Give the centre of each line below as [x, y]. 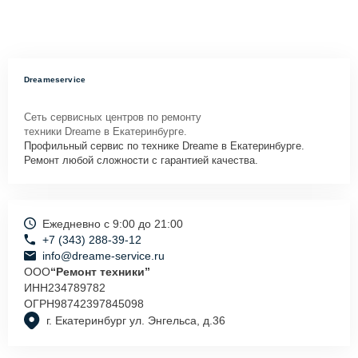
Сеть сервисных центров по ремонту [113, 117]
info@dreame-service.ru [103, 255]
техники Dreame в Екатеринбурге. [105, 131]
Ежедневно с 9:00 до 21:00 [113, 223]
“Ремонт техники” [100, 271]
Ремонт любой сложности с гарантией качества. [141, 160]
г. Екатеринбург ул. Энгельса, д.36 [136, 321]
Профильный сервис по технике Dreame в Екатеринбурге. [164, 145]
